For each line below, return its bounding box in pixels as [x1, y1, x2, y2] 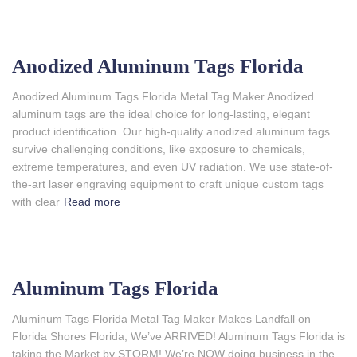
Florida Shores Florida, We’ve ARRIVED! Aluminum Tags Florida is [12, 330, 345, 343]
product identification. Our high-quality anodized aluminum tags [12, 125, 330, 138]
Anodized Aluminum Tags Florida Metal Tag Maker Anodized [12, 90, 314, 103]
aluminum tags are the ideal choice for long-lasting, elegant [12, 108, 310, 120]
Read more [64, 195, 120, 208]
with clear [12, 195, 60, 208]
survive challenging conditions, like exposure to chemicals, [12, 143, 305, 155]
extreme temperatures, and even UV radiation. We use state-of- [12, 160, 333, 173]
